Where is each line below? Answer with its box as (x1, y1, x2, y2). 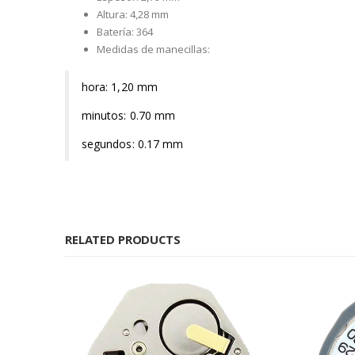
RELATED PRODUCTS (65, 231, 181, 247)
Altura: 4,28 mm (97, 6, 169, 21)
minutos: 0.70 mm (82, 107, 176, 123)
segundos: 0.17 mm (82, 136, 184, 151)
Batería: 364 (97, 24, 153, 39)
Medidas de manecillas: (97, 41, 210, 56)
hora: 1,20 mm (82, 78, 158, 94)
